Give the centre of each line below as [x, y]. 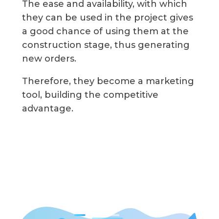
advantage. [47, 108]
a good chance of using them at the [105, 31]
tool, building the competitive [90, 95]
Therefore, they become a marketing [108, 81]
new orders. [49, 58]
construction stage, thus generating [106, 45]
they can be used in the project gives [107, 17]
